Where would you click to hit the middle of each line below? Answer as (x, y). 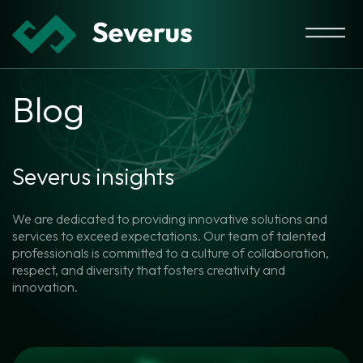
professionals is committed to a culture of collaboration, (171, 253)
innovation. (45, 287)
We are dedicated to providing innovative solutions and (170, 219)
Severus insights (93, 175)
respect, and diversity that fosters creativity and (149, 270)
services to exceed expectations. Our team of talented (169, 236)
